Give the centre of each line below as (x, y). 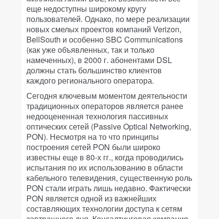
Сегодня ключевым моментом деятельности (107, 96)
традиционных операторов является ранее (105, 106)
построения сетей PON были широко (93, 147)
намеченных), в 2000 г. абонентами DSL (99, 60)
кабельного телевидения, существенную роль (109, 178)
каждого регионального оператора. (90, 80)
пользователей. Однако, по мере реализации (108, 19)
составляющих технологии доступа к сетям (104, 208)
